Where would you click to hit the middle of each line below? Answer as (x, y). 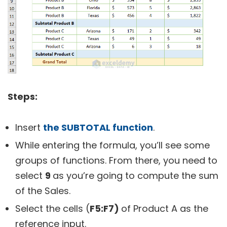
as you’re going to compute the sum (136, 175)
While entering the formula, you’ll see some (112, 145)
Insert (29, 127)
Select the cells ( (52, 208)
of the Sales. (43, 191)
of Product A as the (165, 208)
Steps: (23, 96)
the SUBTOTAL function (98, 127)
